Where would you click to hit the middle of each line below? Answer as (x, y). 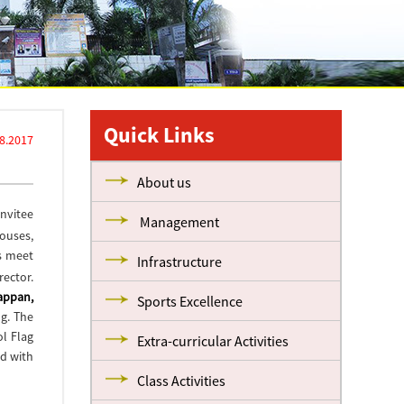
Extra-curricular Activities (213, 341)
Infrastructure (180, 262)
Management (179, 222)
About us (165, 182)
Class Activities (182, 381)
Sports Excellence (190, 301)
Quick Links (160, 135)
